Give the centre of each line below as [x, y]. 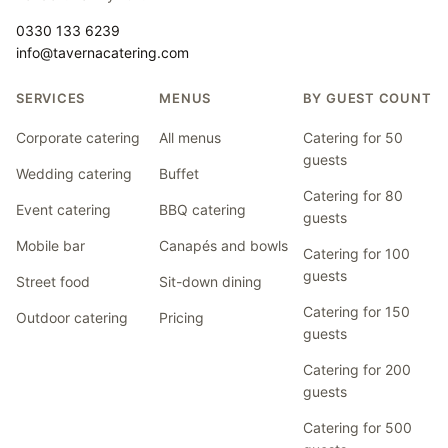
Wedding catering [74, 173]
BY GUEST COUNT [367, 97]
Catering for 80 [352, 195]
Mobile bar [50, 245]
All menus [190, 137]
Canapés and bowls [224, 245]
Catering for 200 [356, 369]
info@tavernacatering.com [102, 52]
